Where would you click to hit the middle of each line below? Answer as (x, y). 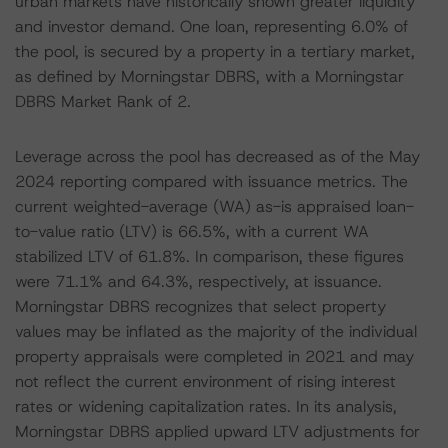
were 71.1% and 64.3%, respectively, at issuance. (198, 281)
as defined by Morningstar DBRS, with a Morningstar (209, 76)
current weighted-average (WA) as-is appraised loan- (214, 206)
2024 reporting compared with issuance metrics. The (211, 181)
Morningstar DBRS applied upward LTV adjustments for (217, 431)
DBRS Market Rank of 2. (103, 101)
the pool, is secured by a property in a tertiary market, (215, 51)
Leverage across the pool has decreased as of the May (217, 156)
